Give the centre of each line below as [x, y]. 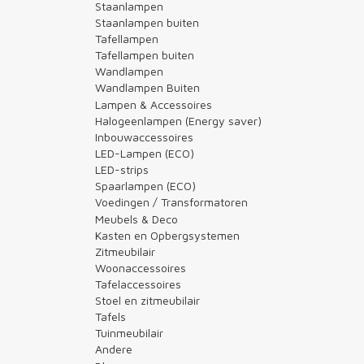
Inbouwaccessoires [144, 136]
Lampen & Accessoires [154, 104]
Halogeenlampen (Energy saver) [178, 120]
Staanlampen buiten [147, 22]
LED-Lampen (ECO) [145, 153]
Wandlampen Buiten [147, 87]
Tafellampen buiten [145, 54]
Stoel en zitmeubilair [147, 300]
